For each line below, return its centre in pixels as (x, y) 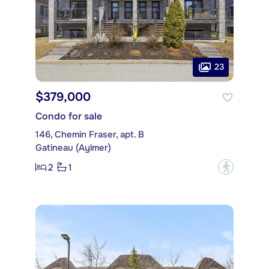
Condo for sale (69, 116)
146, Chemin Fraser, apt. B (90, 135)
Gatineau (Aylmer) (73, 148)
